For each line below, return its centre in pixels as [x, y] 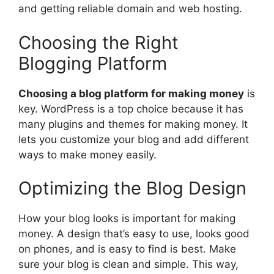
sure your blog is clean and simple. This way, [128, 265]
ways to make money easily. [87, 154]
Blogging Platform [93, 63]
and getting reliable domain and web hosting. [130, 9]
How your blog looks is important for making [127, 219]
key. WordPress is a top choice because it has [131, 109]
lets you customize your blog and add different [134, 139]
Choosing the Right [98, 42]
